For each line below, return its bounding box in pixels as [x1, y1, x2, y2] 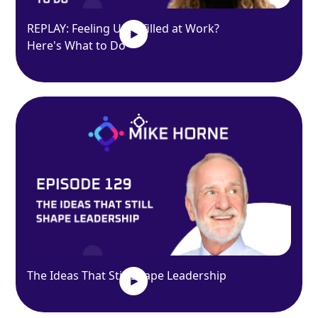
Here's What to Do [27, 38, 126, 54]
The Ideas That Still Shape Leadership [27, 268, 227, 284]
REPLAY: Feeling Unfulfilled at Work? [27, 21, 220, 37]
